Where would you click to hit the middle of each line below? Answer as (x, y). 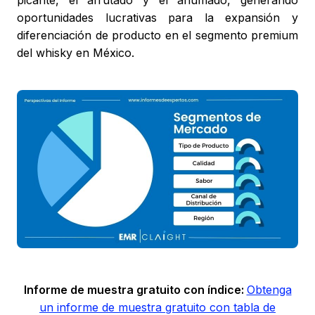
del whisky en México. (76, 53)
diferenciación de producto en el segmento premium (157, 36)
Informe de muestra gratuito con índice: (135, 290)
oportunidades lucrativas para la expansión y (157, 18)
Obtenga (269, 290)
